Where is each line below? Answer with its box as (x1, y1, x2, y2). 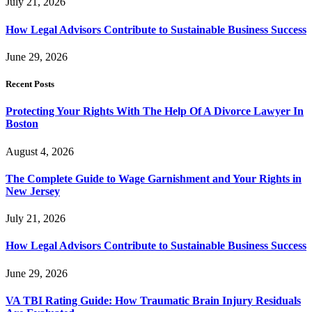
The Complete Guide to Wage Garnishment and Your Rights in (6, 172, 302, 185)
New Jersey (6, 185, 60, 197)
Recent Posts (6, 79, 54, 90)
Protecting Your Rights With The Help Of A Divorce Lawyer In (6, 105, 304, 118)
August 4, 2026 (6, 145, 74, 157)
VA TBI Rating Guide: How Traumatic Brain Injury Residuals (6, 294, 301, 306)
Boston (6, 118, 38, 130)
